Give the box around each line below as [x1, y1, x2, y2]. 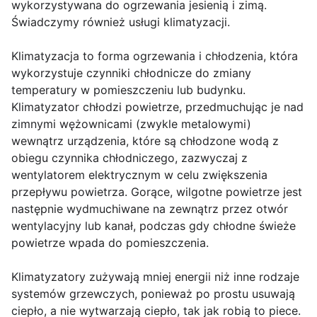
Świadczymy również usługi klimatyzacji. [11, 15, 230, 30]
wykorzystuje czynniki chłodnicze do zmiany [11, 66, 251, 81]
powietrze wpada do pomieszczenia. [11, 236, 209, 250]
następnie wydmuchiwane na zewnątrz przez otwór [11, 202, 288, 217]
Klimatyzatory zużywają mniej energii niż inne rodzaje [11, 270, 299, 284]
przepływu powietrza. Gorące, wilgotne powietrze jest [11, 185, 302, 200]
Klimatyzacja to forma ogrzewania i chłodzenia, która [11, 49, 298, 64]
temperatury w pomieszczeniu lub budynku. [11, 83, 246, 98]
